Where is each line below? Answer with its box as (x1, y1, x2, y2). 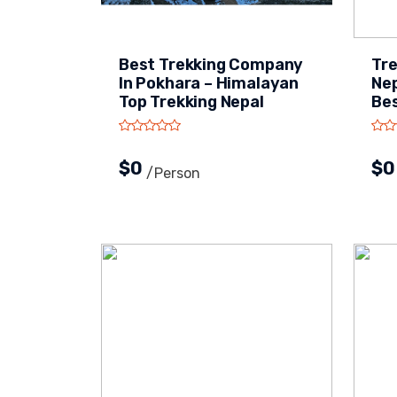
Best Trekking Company (119, 55, 304, 74)
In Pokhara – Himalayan (119, 74, 300, 93)
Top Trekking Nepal (119, 92, 264, 112)
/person (146, 165, 200, 182)
